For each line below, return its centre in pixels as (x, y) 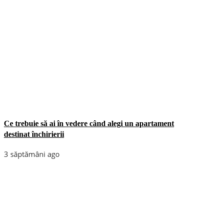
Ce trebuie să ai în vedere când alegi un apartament (89, 123)
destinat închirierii (34, 134)
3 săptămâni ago (32, 154)
